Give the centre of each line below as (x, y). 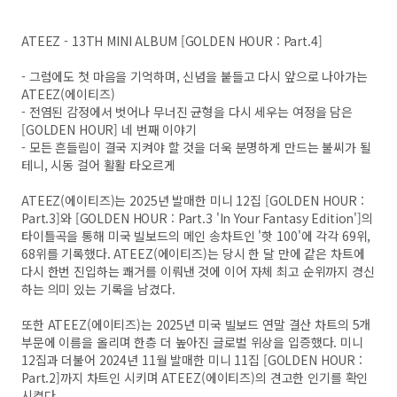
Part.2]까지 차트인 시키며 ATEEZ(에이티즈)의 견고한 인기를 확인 (195, 378)
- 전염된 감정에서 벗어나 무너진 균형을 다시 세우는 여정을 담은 (187, 112)
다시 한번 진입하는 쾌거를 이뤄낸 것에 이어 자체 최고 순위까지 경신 (198, 272)
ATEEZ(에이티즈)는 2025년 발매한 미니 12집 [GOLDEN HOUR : (193, 201)
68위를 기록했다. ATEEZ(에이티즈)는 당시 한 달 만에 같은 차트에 (193, 254)
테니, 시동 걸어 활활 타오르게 (98, 165)
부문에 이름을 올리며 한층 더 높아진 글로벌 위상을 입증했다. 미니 (192, 343)
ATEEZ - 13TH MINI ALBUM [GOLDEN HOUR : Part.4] (172, 41)
